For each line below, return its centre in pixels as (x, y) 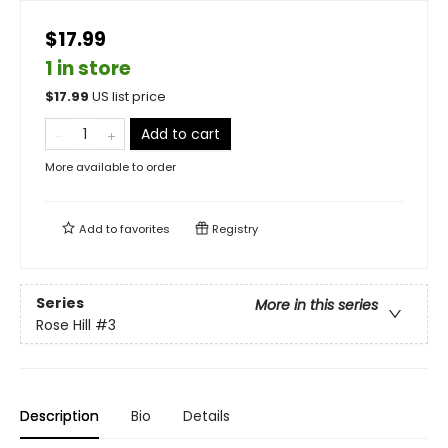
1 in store (88, 69)
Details (206, 416)
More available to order (110, 167)
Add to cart (180, 134)
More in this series (316, 304)
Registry (233, 229)
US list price (129, 97)
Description (59, 416)
